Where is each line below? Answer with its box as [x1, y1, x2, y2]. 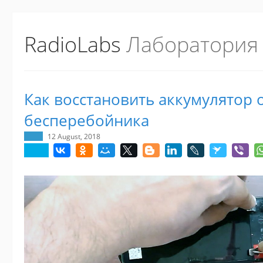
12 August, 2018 [48, 131, 100, 141]
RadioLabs [24, 30, 121, 59]
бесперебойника [24, 110, 149, 131]
